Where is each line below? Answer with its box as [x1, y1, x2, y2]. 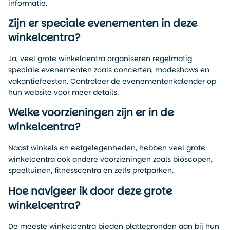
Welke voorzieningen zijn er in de [8, 105, 174, 120]
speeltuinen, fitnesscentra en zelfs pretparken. [8, 165, 174, 176]
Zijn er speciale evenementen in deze [8, 16, 197, 31]
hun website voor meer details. [8, 87, 119, 98]
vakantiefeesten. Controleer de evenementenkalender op [8, 76, 216, 87]
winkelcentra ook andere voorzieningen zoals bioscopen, [8, 154, 213, 165]
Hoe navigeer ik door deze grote [8, 183, 172, 198]
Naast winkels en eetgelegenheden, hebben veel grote [8, 143, 205, 154]
